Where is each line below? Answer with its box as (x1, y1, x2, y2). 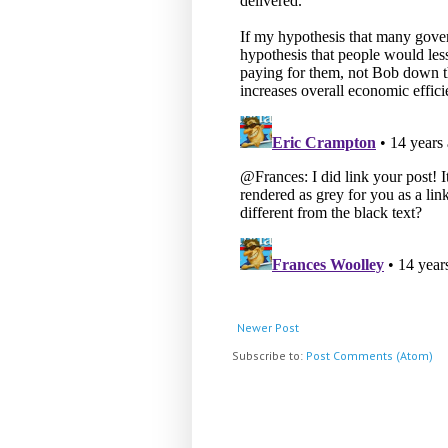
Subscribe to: (232, 348, 306, 364)
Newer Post (237, 320, 299, 336)
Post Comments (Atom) (306, 348, 433, 364)
